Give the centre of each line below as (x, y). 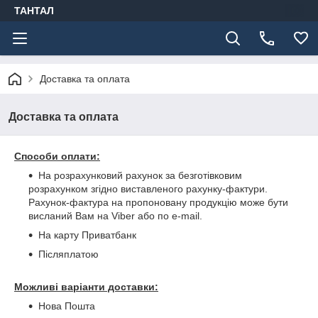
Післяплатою (68, 254)
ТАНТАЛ (34, 11)
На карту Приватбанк (87, 235)
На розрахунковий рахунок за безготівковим (140, 175)
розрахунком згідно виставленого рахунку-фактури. (148, 189)
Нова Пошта (67, 306)
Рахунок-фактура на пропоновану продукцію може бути (158, 202)
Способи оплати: (57, 156)
